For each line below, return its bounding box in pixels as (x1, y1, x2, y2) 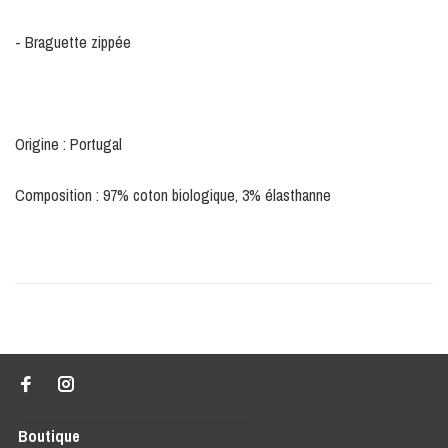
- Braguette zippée (15, 31, 131, 54)
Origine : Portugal (15, 133, 122, 156)
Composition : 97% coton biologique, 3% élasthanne (15, 184, 331, 207)
